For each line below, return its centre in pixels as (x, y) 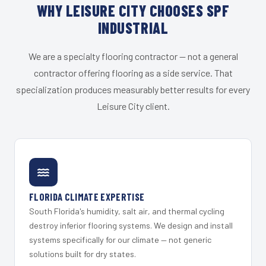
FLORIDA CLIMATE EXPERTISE (87, 197)
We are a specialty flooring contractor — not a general (133, 56)
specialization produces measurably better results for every (133, 90)
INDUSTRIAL (133, 28)
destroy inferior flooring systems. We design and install (131, 226)
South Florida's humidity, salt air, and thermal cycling (127, 211)
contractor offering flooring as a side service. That (133, 73)
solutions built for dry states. (83, 254)
